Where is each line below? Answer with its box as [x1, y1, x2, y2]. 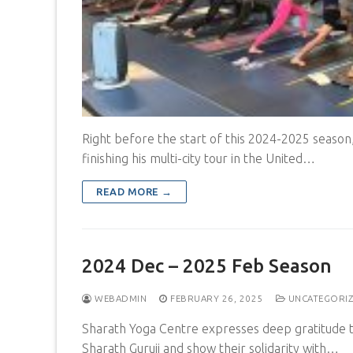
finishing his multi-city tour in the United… [82, 150, 315, 165]
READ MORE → [96, 185, 173, 197]
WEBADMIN [91, 292, 147, 303]
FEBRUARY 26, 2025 [170, 292, 263, 303]
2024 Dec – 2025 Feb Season [82, 255, 332, 277]
